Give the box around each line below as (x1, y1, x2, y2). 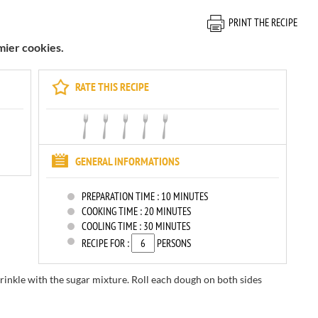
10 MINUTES (161, 190, 208, 203)
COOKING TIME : (82, 204, 144, 218)
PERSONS (155, 236, 191, 250)
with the (28, 273, 66, 285)
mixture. (92, 273, 129, 285)
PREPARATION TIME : (82, 190, 161, 203)
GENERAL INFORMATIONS (75, 154, 180, 168)
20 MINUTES (144, 204, 191, 218)
